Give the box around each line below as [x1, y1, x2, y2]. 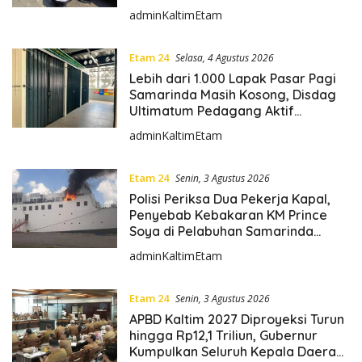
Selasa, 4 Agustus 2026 [175, 50, 274, 65]
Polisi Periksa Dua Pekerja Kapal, [128, 190, 330, 207]
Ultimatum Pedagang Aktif [128, 102, 294, 119]
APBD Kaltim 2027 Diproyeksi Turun [128, 310, 344, 327]
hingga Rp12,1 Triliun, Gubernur [128, 326, 318, 343]
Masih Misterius [128, 238, 224, 255]
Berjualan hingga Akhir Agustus [128, 118, 322, 135]
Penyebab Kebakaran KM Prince [128, 206, 327, 223]
